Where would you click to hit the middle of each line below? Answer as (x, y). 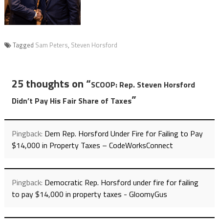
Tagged (24, 45)
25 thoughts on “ (51, 84)
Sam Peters (51, 45)
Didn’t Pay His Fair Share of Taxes (71, 101)
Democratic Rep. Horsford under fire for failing (121, 183)
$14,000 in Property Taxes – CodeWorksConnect (92, 145)
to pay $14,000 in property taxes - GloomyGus (89, 194)
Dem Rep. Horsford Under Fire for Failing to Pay (123, 134)
